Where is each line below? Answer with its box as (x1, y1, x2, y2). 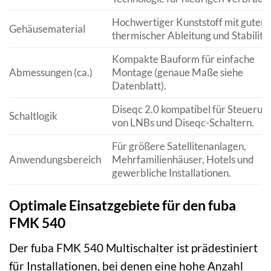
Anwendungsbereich (9, 153, 101, 166)
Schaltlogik (9, 109, 57, 123)
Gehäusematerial (9, 22, 85, 36)
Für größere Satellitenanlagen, (111, 140, 246, 153)
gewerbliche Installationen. (111, 166, 231, 180)
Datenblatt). (111, 79, 166, 93)
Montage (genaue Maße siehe (111, 66, 243, 79)
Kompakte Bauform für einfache (111, 53, 255, 66)
